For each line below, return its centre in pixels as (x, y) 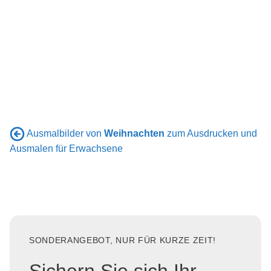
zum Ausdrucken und (211, 133)
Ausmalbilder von (65, 133)
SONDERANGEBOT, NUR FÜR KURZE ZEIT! (123, 241)
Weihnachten (134, 133)
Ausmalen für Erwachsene (66, 149)
